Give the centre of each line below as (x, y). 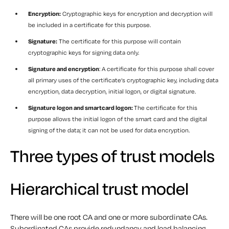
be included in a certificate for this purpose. (89, 25)
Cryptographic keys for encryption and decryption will (137, 13)
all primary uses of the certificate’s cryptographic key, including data (123, 80)
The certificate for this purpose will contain (119, 41)
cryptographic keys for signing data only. (84, 52)
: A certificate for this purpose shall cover (157, 68)
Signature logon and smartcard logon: (81, 107)
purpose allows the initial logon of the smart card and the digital (118, 119)
